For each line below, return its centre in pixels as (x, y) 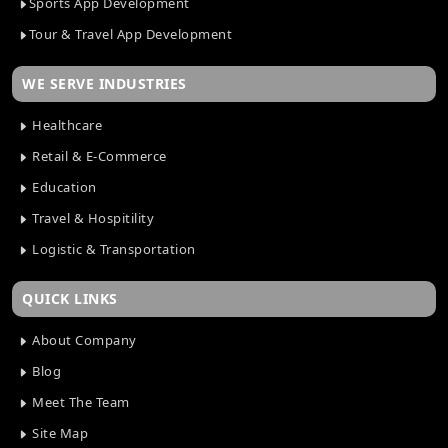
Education (62, 187)
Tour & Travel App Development (130, 34)
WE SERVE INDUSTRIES (104, 84)
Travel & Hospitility (91, 218)
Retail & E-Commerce (97, 156)
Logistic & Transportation (112, 249)
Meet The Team (79, 402)
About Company (82, 340)
